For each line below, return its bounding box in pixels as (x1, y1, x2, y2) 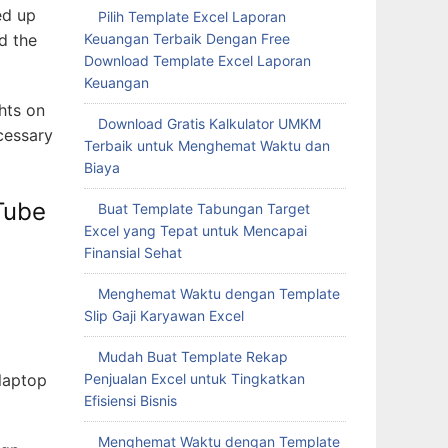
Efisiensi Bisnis (83, 392, 177, 409)
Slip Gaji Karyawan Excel (83, 307, 244, 324)
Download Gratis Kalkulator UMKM (97, 115, 321, 132)
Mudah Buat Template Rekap (97, 348, 288, 365)
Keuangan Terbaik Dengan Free (83, 30, 290, 47)
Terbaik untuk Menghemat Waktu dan (83, 137, 330, 154)
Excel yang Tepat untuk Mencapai (83, 222, 307, 239)
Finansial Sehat (83, 244, 182, 261)
